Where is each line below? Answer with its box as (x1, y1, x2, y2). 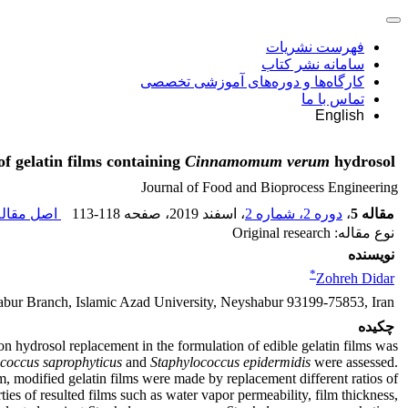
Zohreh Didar (316, 270, 394, 287)
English (315, 107, 364, 123)
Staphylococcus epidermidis (150, 354, 311, 370)
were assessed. (311, 354, 398, 370)
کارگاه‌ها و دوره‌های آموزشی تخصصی (140, 74, 364, 89)
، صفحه (120, 206, 169, 221)
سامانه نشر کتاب (261, 56, 364, 72)
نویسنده (348, 247, 394, 262)
